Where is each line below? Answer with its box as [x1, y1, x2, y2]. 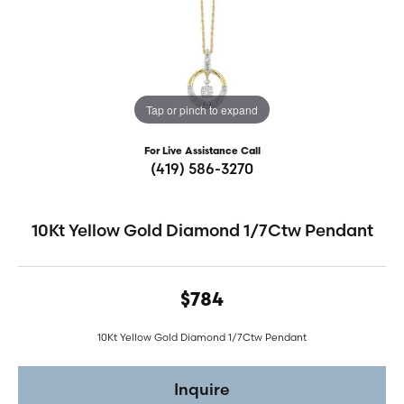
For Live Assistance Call [143, 147, 261, 157]
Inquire [174, 379, 230, 399]
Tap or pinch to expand [146, 101, 258, 117]
